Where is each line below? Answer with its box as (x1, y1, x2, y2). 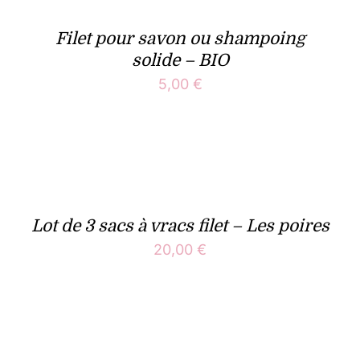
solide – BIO (131, 51, 229, 71)
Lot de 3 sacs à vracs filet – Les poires (31, 216, 329, 236)
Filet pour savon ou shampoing (55, 29, 305, 49)
